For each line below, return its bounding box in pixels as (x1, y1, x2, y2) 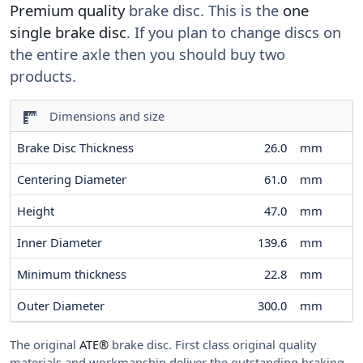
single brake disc (10, 22, 126, 43)
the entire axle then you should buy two (10, 44, 285, 65)
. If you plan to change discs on (126, 22, 341, 43)
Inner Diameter (17, 234, 102, 251)
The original (10, 336, 79, 353)
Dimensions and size (40, 108, 164, 125)
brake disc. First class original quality (109, 336, 317, 353)
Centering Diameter (17, 171, 126, 188)
